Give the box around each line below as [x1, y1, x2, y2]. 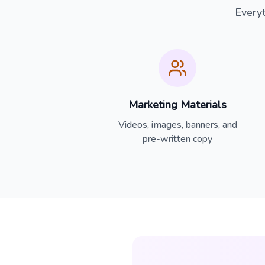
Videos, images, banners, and [118, 118, 237, 131]
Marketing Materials [128, 98, 227, 112]
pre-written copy [143, 132, 212, 146]
